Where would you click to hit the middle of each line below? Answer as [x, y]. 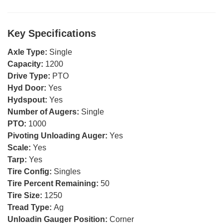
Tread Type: [31, 207]
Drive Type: [30, 76]
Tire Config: [31, 171]
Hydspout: [28, 100]
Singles [67, 171]
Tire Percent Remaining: [54, 183]
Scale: [20, 147]
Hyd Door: [28, 88]
